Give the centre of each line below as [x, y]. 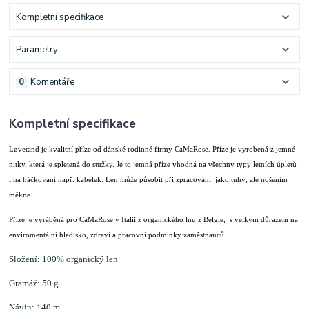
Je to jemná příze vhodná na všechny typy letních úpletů [207, 164]
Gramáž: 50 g [34, 283]
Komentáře [52, 82]
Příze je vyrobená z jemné [254, 149]
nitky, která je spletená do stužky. [63, 164]
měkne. [21, 194]
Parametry [37, 49]
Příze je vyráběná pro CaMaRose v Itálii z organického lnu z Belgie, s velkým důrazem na [154, 219]
